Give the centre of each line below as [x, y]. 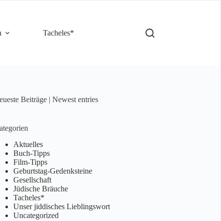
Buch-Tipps [31, 153]
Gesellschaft [32, 180]
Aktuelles [28, 144]
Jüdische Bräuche [40, 188]
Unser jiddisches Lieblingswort [61, 206]
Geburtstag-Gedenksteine [53, 171]
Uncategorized [36, 215]
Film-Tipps [30, 162]
